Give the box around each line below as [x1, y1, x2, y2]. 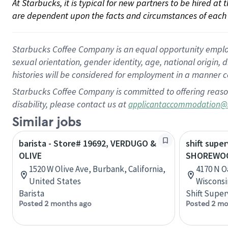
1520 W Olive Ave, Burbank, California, [29, 163, 165, 175]
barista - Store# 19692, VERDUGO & [19, 137, 156, 149]
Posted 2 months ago [19, 199, 92, 208]
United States [29, 176, 81, 187]
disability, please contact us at [12, 98, 128, 110]
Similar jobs [12, 115, 81, 130]
